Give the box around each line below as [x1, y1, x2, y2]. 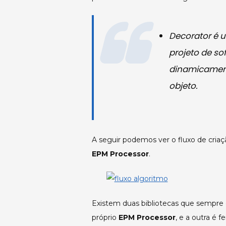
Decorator [169, 30, 211, 42]
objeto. [169, 80, 198, 92]
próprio [92, 212, 119, 222]
